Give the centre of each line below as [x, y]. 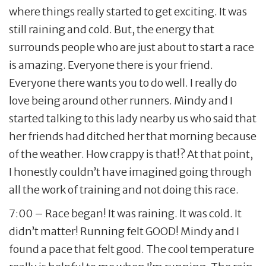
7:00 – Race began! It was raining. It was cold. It [125, 213]
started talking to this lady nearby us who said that [133, 118]
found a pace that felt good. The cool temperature [132, 249]
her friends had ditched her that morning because [133, 136]
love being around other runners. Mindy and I [121, 100]
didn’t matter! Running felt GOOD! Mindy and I [124, 231]
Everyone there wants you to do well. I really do [123, 83]
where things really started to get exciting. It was [128, 11]
